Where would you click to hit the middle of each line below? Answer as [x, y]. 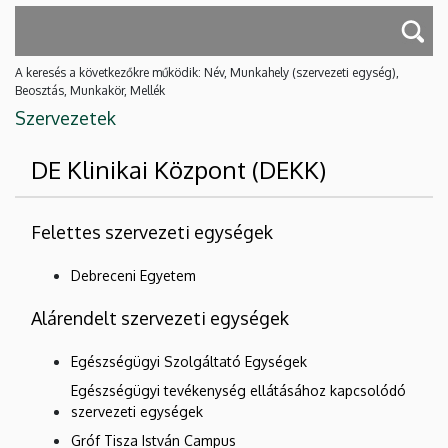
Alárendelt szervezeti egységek [160, 318]
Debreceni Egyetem [133, 276]
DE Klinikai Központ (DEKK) [178, 170]
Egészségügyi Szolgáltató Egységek [189, 362]
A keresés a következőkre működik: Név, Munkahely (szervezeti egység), [207, 73]
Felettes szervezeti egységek [152, 232]
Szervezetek [65, 118]
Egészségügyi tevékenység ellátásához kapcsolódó [238, 391]
